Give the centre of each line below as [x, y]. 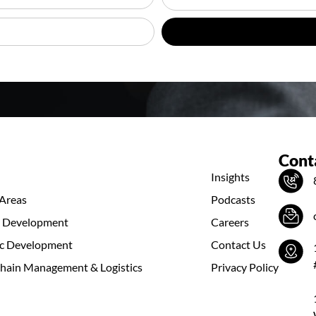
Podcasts [233, 199]
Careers [230, 221]
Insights [230, 176]
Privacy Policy [245, 267]
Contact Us [238, 244]
